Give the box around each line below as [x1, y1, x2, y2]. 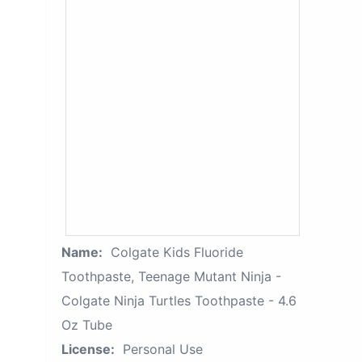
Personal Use [123, 341, 203, 357]
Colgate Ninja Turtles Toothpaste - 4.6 [61, 293, 297, 309]
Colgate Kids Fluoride [111, 244, 243, 260]
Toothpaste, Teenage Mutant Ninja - [61, 268, 281, 284]
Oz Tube [61, 317, 112, 333]
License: [61, 341, 115, 357]
